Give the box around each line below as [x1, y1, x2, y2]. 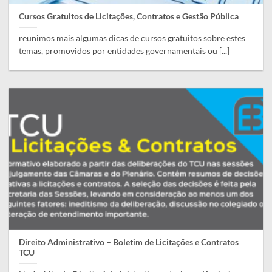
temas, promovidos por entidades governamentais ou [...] [19, 46, 230, 56]
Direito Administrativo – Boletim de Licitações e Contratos [19, 237, 239, 248]
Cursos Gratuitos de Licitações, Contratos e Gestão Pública [19, 12, 239, 22]
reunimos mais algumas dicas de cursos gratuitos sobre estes [19, 33, 246, 44]
